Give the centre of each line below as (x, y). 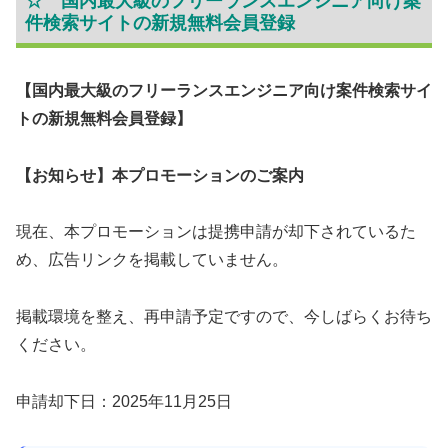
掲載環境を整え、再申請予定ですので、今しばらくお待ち (224, 317)
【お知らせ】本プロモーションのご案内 (160, 175)
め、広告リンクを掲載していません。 (152, 260)
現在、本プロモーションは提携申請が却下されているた (216, 232)
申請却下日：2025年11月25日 (124, 401)
